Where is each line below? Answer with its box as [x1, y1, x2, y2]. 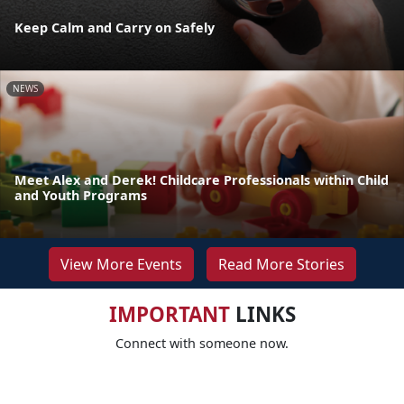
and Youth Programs [14, 187, 147, 205]
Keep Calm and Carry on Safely [14, 18, 215, 36]
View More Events [60, 254, 182, 275]
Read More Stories [217, 254, 344, 275]
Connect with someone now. [115, 335, 289, 353]
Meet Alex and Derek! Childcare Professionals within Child [14, 171, 389, 189]
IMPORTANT [108, 300, 230, 329]
